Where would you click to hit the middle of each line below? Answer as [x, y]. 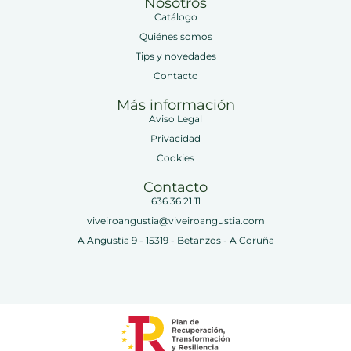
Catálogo [175, 17]
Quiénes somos [175, 37]
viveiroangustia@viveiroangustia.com [175, 221]
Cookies [175, 158]
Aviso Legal [175, 119]
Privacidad [175, 139]
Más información [175, 105]
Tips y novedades [175, 56]
